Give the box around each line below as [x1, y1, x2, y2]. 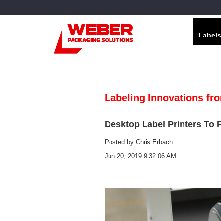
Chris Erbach [136, 138, 173, 146]
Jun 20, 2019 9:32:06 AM [105, 152, 176, 160]
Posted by [105, 138, 136, 146]
